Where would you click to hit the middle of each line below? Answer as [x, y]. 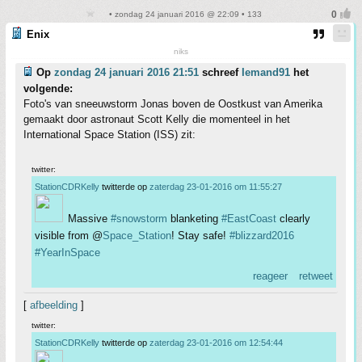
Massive [89, 219]
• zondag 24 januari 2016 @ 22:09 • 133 [184, 15]
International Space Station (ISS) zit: [109, 135]
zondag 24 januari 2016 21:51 [126, 73]
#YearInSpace [67, 253]
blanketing [194, 219]
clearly [293, 219]
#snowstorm [139, 219]
